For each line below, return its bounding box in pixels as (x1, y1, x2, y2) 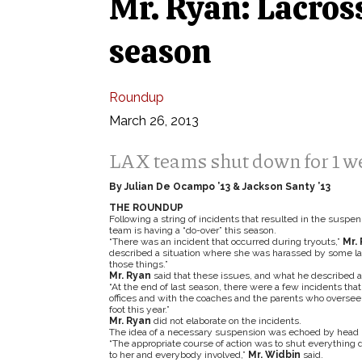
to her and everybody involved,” (108, 349, 248, 360)
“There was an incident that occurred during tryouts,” (108, 236, 343, 247)
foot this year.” (108, 304, 170, 315)
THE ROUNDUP (108, 202, 183, 213)
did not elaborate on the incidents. (150, 315, 301, 326)
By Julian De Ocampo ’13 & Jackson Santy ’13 (108, 181, 330, 192)
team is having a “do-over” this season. (108, 225, 276, 236)
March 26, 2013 (108, 113, 199, 128)
